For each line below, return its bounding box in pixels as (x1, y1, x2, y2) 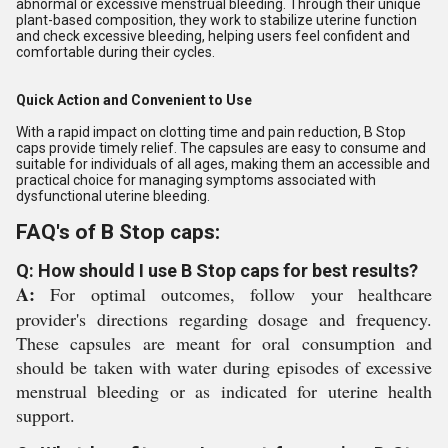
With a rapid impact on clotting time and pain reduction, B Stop (16, 124, 406, 140)
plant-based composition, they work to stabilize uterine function (16, 12, 417, 28)
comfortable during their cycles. (16, 44, 215, 60)
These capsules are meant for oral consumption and (16, 331, 432, 355)
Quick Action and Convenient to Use (16, 92, 252, 108)
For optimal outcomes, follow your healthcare (35, 282, 432, 306)
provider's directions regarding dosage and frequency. (16, 307, 432, 331)
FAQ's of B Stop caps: (16, 220, 220, 244)
